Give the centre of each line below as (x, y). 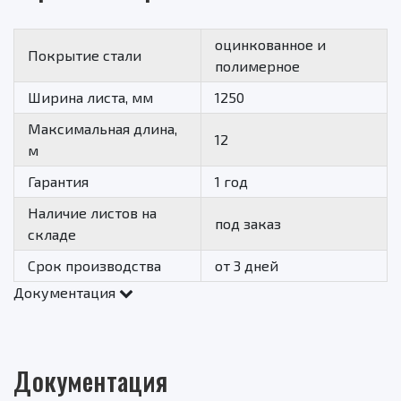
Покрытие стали (85, 55)
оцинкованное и (270, 45)
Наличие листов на (92, 213)
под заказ (248, 224)
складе (52, 235)
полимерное (257, 66)
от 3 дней (247, 266)
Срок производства (94, 266)
